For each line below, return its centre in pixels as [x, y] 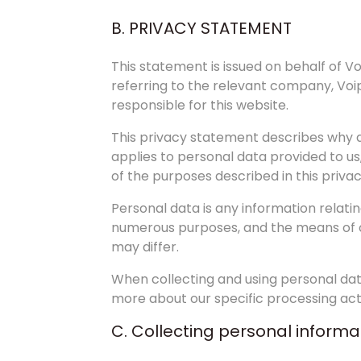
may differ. [145, 247]
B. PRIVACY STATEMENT [201, 28]
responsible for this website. [200, 105]
